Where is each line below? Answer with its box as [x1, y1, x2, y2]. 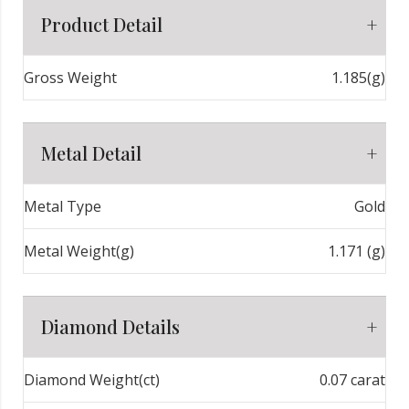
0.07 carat [320, 369, 385, 390]
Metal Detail [41, 140, 142, 165]
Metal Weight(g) [24, 240, 134, 261]
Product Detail [41, 11, 163, 37]
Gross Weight [24, 67, 117, 88]
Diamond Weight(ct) [24, 369, 160, 390]
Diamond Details [41, 313, 180, 339]
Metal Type [24, 195, 101, 216]
